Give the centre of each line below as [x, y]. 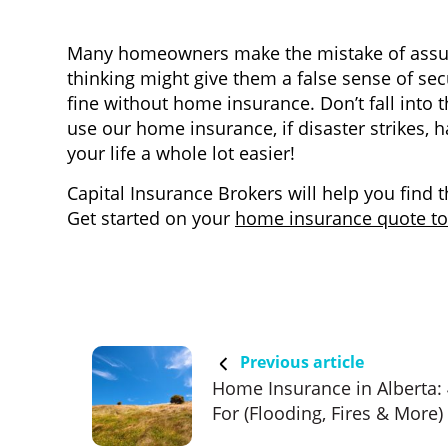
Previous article [300, 361]
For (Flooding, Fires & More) [327, 412]
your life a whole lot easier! [181, 152]
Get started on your [151, 217]
